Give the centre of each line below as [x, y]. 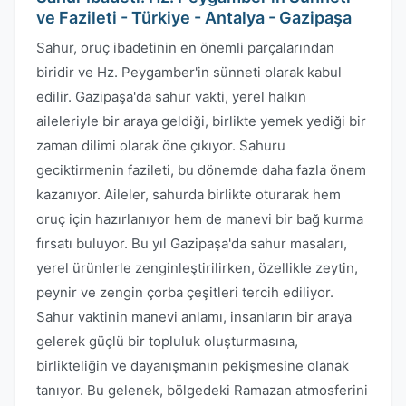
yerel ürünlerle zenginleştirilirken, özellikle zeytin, [197, 268]
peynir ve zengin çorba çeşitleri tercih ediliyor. [185, 292]
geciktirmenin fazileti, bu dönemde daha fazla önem [201, 170]
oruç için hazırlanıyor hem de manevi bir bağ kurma [200, 219]
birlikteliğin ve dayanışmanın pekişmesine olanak [193, 366]
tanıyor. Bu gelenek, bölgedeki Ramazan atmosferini [202, 390]
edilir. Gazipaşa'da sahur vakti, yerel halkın [171, 97]
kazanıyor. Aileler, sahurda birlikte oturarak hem [188, 194]
